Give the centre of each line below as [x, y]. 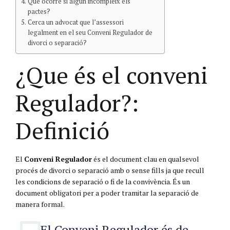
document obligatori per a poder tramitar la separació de [107, 193]
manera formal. [40, 204]
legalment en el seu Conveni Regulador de [90, 32]
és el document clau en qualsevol [146, 159]
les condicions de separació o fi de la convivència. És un [103, 181]
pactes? [39, 11]
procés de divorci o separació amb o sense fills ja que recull [110, 170]
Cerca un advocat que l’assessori [75, 22]
